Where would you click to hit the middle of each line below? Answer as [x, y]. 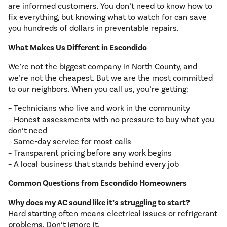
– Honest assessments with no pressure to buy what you [111, 120]
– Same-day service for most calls [70, 142]
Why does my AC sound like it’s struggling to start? [99, 203]
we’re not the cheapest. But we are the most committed [110, 78]
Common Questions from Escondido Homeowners [98, 184]
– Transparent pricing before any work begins [90, 153]
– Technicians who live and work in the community [99, 109]
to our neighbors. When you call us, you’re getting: [98, 89]
